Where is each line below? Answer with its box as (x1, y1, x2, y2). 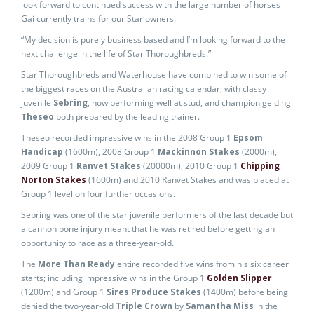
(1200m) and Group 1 (21, 286, 107, 298)
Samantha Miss (186, 300, 254, 312)
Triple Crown (116, 300, 172, 312)
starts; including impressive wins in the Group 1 (21, 272, 207, 284)
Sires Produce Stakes (107, 286, 201, 298)
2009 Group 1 (21, 160, 76, 172)
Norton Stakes (21, 174, 86, 186)
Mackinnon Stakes (158, 146, 240, 158)
